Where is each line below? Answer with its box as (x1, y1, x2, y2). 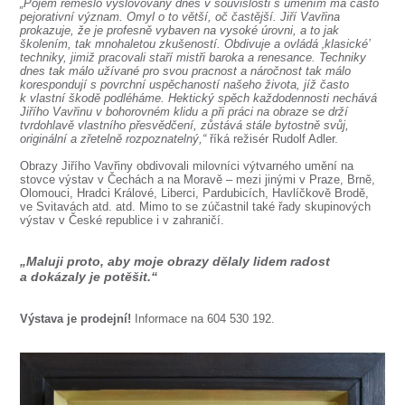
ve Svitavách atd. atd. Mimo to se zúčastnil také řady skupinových (20, 200, 372, 213)
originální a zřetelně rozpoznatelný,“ (20, 132, 207, 146)
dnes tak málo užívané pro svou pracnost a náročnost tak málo (20, 64, 352, 78)
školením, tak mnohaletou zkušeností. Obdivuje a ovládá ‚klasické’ (20, 37, 371, 51)
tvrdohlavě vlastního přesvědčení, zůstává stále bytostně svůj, (20, 118, 350, 132)
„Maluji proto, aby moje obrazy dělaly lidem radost (20, 254, 331, 268)
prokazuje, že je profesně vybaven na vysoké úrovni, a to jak (20, 24, 340, 37)
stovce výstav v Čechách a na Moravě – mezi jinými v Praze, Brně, (20, 173, 376, 186)
